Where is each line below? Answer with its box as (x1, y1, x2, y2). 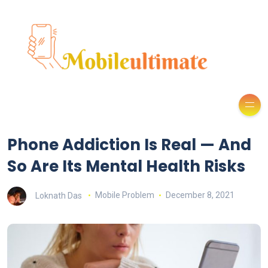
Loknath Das (35, 190, 82, 200)
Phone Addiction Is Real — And (7, 133, 251, 156)
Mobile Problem (95, 190, 154, 200)
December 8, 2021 (165, 190, 234, 200)
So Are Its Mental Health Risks (7, 155, 245, 177)
